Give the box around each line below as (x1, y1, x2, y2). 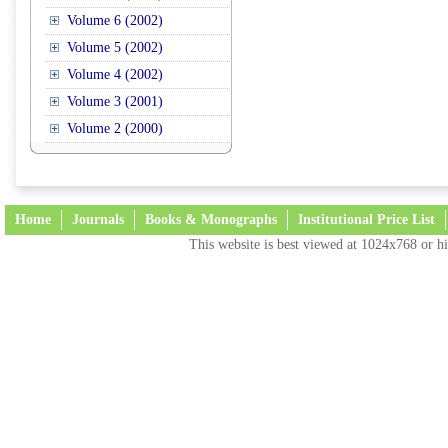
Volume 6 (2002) (67, 13, 163, 28)
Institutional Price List (298, 212, 435, 227)
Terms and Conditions (15, 247, 149, 262)
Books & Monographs (145, 212, 277, 227)
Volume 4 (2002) (67, 67, 163, 82)
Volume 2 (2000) (67, 121, 163, 136)
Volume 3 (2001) (67, 94, 163, 109)
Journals (72, 212, 124, 227)
